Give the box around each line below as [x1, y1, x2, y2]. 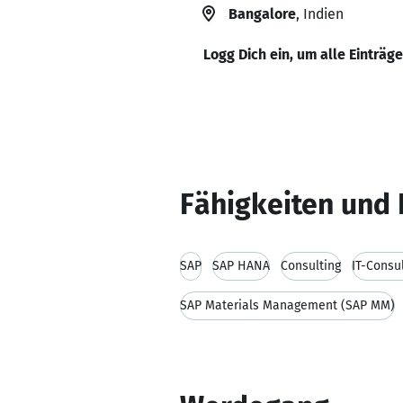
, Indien [296, 5, 344, 22]
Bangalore [228, 5, 296, 22]
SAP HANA [212, 258, 270, 273]
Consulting [281, 258, 341, 273]
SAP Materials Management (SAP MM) [180, 298, 395, 313]
